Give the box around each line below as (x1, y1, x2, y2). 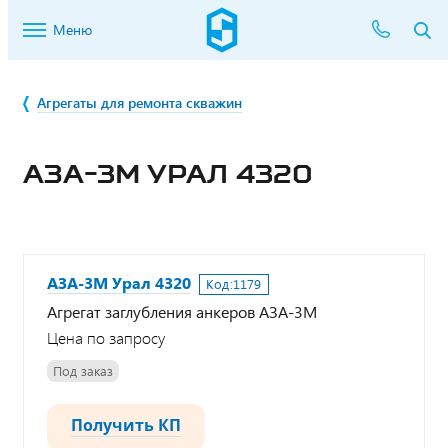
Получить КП (71, 413, 181, 436)
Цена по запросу (47, 327, 165, 349)
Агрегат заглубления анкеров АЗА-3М (47, 301, 317, 322)
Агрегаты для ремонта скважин (37, 93, 242, 112)
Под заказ (53, 362, 113, 380)
